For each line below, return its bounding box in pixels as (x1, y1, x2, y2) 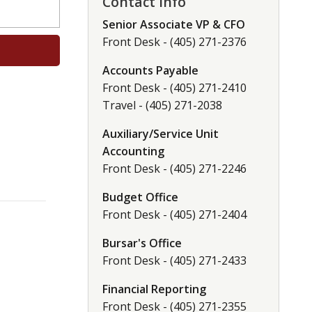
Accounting (102, 143, 164, 159)
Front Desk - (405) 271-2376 (102, 34, 247, 49)
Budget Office (102, 189, 178, 205)
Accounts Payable (102, 63, 198, 78)
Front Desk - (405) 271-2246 (102, 161, 247, 176)
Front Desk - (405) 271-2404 (102, 207, 247, 222)
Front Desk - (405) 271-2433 (102, 253, 247, 268)
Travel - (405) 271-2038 (102, 97, 222, 113)
